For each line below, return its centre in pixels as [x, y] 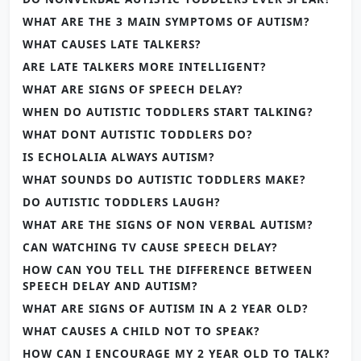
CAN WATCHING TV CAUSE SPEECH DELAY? [150, 247]
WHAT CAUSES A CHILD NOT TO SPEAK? [141, 331]
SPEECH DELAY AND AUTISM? [110, 286]
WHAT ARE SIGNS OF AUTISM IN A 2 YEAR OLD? [165, 308]
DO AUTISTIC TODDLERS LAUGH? [121, 202]
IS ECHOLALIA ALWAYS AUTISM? [118, 157]
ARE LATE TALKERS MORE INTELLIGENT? [144, 66]
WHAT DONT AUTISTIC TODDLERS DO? [137, 134]
